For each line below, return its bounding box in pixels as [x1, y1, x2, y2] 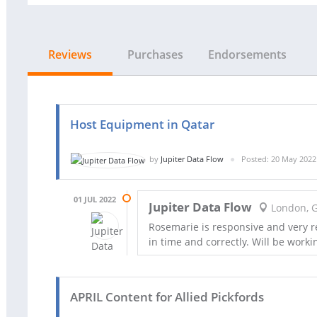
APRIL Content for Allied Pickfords [70, 288, 264, 305]
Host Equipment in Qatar [70, 116, 214, 132]
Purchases [127, 47, 183, 62]
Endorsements [208, 47, 287, 62]
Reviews [48, 47, 92, 62]
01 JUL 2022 [74, 193, 116, 204]
